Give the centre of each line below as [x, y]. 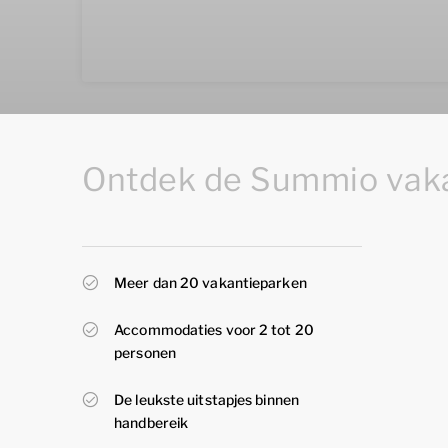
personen [145, 352]
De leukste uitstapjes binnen [206, 399]
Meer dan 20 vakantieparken [210, 282]
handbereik [151, 422]
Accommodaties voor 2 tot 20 [214, 329]
